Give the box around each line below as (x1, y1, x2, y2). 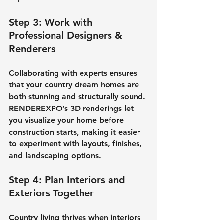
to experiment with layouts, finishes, (9, 138, 144, 148)
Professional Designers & (9, 29, 125, 41)
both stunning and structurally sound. (9, 91, 148, 101)
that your (9, 80, 45, 89)
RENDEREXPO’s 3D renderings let (9, 103, 136, 113)
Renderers (9, 42, 55, 55)
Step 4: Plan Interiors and (9, 173, 128, 186)
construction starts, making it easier (9, 127, 142, 137)
